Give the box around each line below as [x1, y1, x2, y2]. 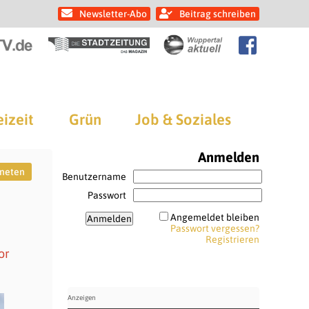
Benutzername [61, 171, 126, 182]
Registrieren [205, 234, 259, 245]
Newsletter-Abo [79, 8, 147, 19]
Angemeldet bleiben [170, 212, 259, 223]
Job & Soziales [135, 110, 231, 128]
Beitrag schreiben [179, 8, 256, 19]
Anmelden [197, 149, 259, 165]
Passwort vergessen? [170, 223, 259, 234]
